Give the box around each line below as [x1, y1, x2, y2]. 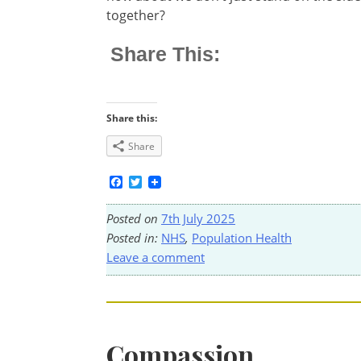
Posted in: [106, 230, 161, 247]
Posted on [106, 210, 161, 227]
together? [106, 6, 165, 25]
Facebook [122, 172, 180, 191]
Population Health [192, 230, 292, 247]
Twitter [142, 172, 185, 191]
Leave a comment [106, 249, 205, 266]
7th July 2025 [161, 210, 235, 227]
